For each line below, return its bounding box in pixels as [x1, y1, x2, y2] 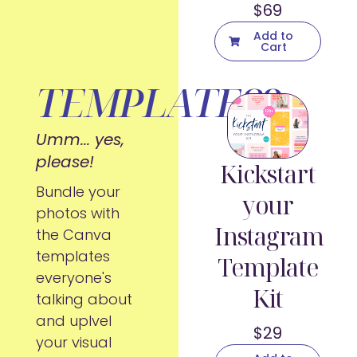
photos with [35, 203, 120, 224]
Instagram [214, 219, 324, 253]
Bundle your [35, 182, 120, 202]
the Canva [35, 225, 112, 245]
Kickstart [220, 157, 316, 190]
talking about [35, 289, 132, 310]
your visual [35, 332, 112, 353]
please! [35, 151, 94, 174]
